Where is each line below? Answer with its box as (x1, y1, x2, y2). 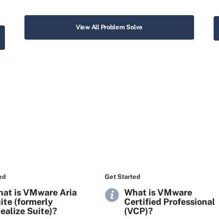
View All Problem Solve (75, 23, 143, 31)
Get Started (105, 173, 140, 180)
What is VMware (124, 187, 192, 197)
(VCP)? (124, 206, 153, 216)
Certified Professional (124, 197, 215, 207)
